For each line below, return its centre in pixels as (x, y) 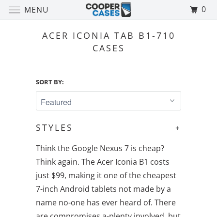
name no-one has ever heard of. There (106, 202)
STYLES (54, 127)
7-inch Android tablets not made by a (103, 189)
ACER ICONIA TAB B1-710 (108, 35)
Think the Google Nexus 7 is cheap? (100, 148)
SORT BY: (50, 82)
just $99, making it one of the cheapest (106, 175)
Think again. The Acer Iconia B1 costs (103, 162)
